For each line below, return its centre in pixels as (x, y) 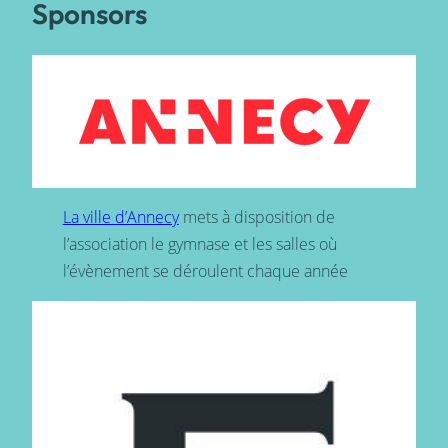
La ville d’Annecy (120, 217)
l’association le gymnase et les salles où (199, 244)
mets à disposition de (256, 217)
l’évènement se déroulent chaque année (205, 271)
